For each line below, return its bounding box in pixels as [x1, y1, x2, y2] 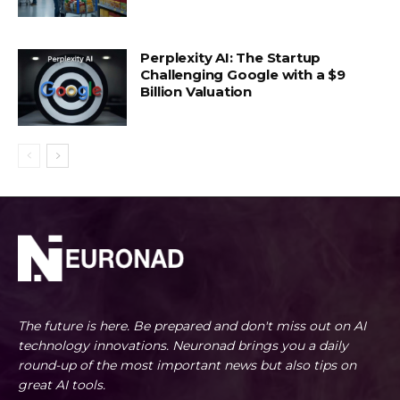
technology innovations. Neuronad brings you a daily [18, 337, 348, 354]
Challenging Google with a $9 [140, 66, 346, 84]
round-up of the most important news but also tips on [18, 357, 356, 374]
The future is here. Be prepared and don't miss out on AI [18, 318, 366, 335]
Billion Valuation [140, 83, 252, 101]
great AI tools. [18, 377, 105, 394]
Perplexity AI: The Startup [140, 49, 321, 67]
